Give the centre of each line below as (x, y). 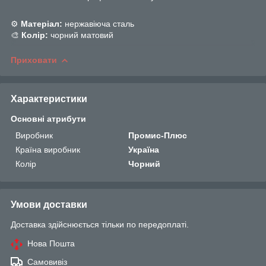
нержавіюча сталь (98, 23)
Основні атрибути (48, 118)
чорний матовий (81, 35)
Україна (144, 149)
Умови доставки (49, 204)
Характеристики (49, 99)
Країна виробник (48, 149)
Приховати (34, 60)
